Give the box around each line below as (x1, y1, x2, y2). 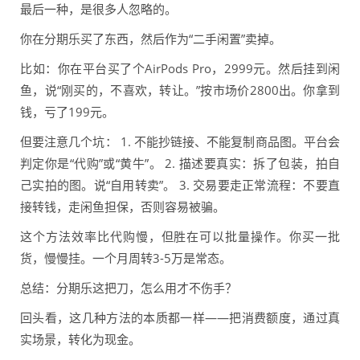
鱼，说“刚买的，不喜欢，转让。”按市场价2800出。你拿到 (20, 82, 340, 99)
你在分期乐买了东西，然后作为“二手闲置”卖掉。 (20, 31, 281, 47)
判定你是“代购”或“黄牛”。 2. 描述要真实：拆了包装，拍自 (20, 155, 340, 172)
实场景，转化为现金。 (20, 331, 141, 348)
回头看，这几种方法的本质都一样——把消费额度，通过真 (20, 309, 340, 326)
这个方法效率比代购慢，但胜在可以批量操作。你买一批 (20, 228, 340, 245)
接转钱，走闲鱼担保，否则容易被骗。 (20, 198, 225, 215)
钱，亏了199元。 (20, 104, 114, 121)
